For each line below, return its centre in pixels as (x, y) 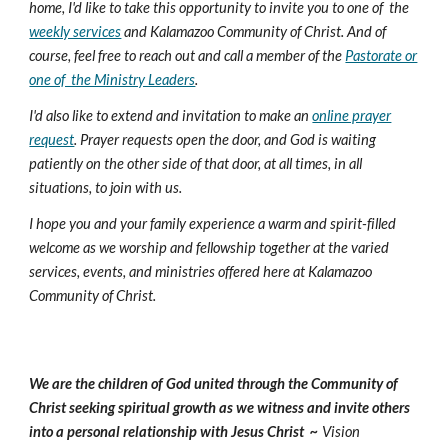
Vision (341, 431)
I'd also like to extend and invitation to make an (171, 115)
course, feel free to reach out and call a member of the (187, 55)
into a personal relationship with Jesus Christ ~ (174, 431)
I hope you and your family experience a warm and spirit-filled (214, 223)
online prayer (352, 115)
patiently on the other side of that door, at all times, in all (196, 163)
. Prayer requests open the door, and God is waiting (225, 139)
